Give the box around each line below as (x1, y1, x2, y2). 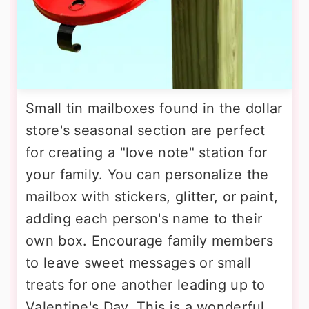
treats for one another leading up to (26, 277, 266, 293)
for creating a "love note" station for (26, 144, 268, 161)
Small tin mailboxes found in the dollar (26, 100, 283, 117)
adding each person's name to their (26, 210, 263, 227)
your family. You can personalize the (26, 166, 269, 183)
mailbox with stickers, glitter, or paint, (26, 188, 279, 205)
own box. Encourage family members (26, 232, 273, 249)
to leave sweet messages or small (26, 255, 252, 271)
